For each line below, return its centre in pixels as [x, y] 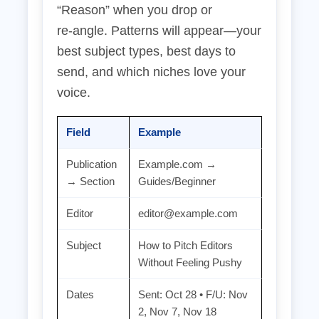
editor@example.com [188, 213]
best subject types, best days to [146, 51]
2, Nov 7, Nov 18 [177, 312]
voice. [74, 93]
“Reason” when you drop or [135, 10]
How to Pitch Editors [185, 245]
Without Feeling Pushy [190, 262]
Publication [91, 164]
